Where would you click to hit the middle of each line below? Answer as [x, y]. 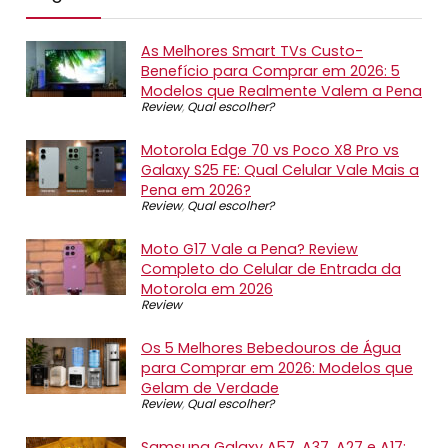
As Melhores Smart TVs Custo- [252, 51]
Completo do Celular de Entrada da [271, 269]
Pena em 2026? [196, 190]
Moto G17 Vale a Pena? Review [249, 249]
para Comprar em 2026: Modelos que [277, 368]
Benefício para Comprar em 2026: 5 [270, 71]
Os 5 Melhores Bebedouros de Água [271, 348]
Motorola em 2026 [207, 289]
